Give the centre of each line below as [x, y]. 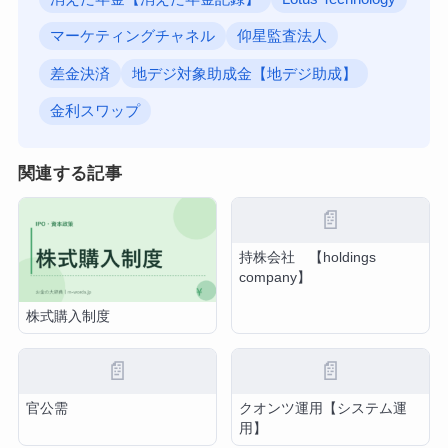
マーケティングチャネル [133, 36]
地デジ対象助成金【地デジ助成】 [245, 73]
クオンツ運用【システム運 [323, 408]
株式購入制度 [68, 316]
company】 [275, 277]
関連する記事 [69, 173]
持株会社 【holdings [308, 257]
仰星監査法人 [282, 36]
